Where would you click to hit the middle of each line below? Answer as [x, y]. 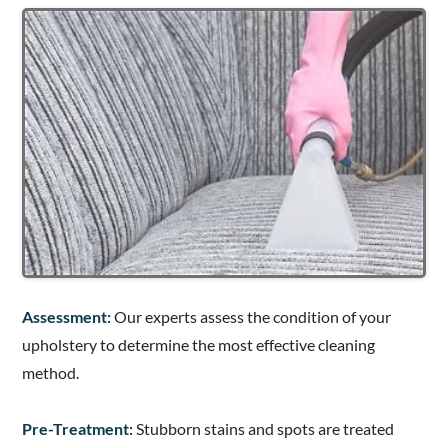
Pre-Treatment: [79, 429]
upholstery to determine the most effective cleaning [198, 345]
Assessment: [66, 317]
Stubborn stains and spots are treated [265, 429]
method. [50, 373]
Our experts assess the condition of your [251, 317]
